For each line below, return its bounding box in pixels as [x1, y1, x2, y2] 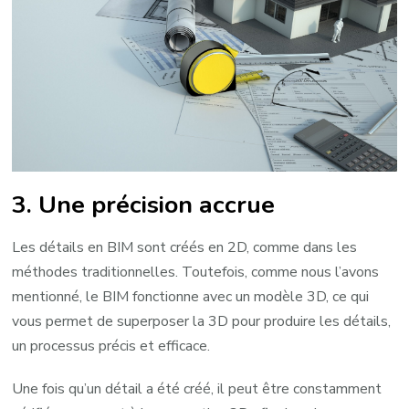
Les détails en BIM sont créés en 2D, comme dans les [12, 237, 358, 258]
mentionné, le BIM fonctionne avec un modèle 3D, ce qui [12, 287, 370, 308]
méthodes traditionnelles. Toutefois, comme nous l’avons [12, 262, 380, 283]
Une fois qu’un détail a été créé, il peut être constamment [12, 379, 383, 400]
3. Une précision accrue [12, 188, 276, 222]
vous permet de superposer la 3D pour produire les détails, [12, 311, 392, 332]
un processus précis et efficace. [12, 336, 211, 357]
